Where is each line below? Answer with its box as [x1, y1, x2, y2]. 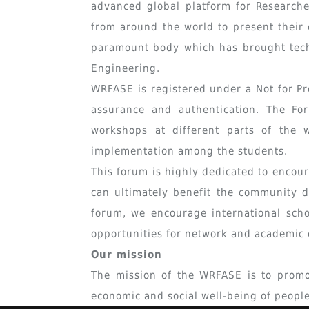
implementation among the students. [91, 145, 291, 157]
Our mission [91, 248, 162, 261]
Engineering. [91, 62, 160, 74]
